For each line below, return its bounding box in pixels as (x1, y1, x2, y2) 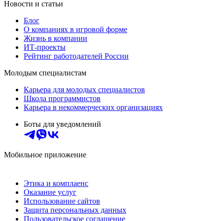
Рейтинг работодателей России (24, 52, 129, 61)
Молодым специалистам (4, 69, 86, 77)
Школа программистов (24, 94, 101, 103)
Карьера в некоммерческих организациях (24, 103, 163, 112)
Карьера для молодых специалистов (24, 85, 145, 94)
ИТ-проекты (24, 43, 66, 52)
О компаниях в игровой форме (24, 25, 127, 34)
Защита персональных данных (24, 206, 126, 215)
